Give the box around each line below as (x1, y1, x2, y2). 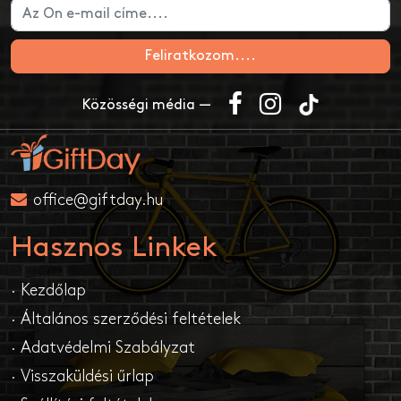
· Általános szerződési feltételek (11, 311, 241, 327)
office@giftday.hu (29, 192, 163, 208)
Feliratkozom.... (145, 48, 256, 63)
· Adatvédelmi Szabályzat (11, 339, 195, 355)
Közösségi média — (81, 98, 211, 112)
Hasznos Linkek (11, 234, 218, 260)
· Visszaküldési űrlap (11, 368, 154, 384)
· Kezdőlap (11, 282, 86, 298)
